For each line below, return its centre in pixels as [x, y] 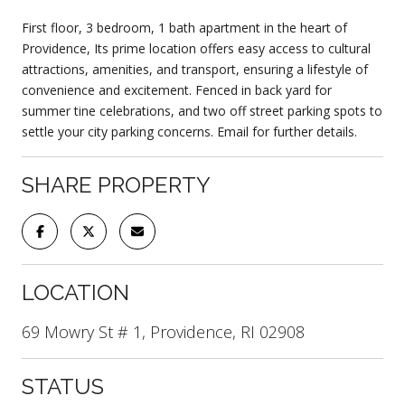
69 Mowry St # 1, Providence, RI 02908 [163, 331]
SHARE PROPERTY [116, 184]
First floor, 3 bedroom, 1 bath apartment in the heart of [184, 27]
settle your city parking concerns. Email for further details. [189, 131]
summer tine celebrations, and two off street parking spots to [202, 110]
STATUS [63, 386]
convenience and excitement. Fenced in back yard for [177, 89]
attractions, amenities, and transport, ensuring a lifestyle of [195, 69]
